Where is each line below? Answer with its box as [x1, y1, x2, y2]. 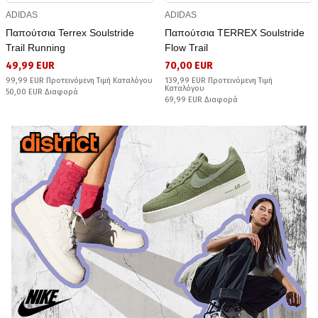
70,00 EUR [165, 60, 213, 72]
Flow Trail [165, 42, 208, 54]
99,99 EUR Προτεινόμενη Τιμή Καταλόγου [6, 76, 153, 86]
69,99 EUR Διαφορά [165, 95, 238, 105]
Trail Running [6, 42, 65, 54]
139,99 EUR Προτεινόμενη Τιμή [165, 76, 273, 86]
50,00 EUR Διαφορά [6, 87, 78, 97]
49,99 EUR [6, 60, 55, 72]
